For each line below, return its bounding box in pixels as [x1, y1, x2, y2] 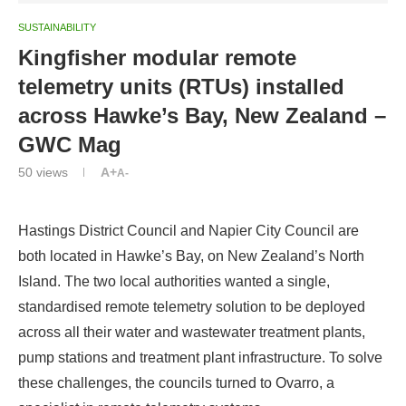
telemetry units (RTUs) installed [18, 73, 344, 99]
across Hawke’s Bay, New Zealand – [18, 102, 386, 128]
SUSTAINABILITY [18, 21, 96, 33]
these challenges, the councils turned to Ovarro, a [18, 374, 334, 391]
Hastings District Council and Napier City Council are [18, 222, 359, 238]
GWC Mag [18, 131, 121, 157]
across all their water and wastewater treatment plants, [18, 324, 365, 340]
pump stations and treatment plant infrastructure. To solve [18, 349, 382, 365]
